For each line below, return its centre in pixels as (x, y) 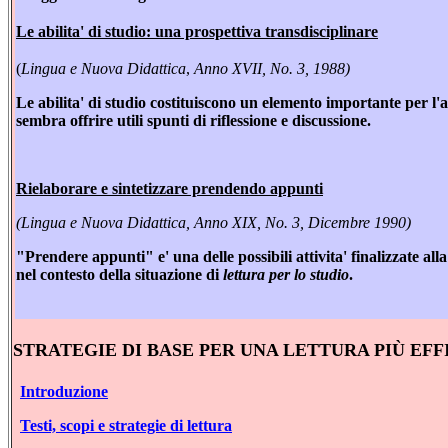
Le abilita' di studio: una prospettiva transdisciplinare (197, 31)
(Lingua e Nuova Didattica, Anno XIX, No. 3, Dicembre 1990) (213, 222)
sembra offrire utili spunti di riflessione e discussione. (193, 120)
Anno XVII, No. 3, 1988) (272, 68)
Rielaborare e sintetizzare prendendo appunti (169, 188)
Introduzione (64, 392)
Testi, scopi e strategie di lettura (126, 426)
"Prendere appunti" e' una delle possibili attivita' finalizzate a (223, 256)
